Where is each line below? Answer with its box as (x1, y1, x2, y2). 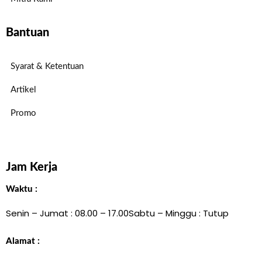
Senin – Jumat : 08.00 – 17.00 (6, 207, 129, 219)
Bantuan (6, 27, 49, 39)
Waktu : (6, 185, 37, 194)
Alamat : (6, 237, 40, 246)
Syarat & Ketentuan (11, 62, 84, 71)
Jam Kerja (6, 161, 57, 173)
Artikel (11, 85, 36, 94)
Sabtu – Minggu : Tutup (129, 207, 229, 219)
